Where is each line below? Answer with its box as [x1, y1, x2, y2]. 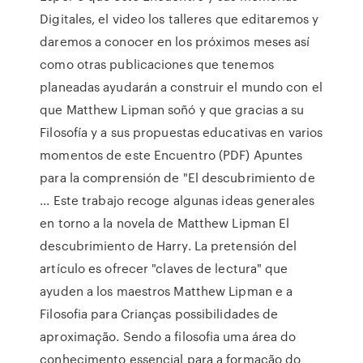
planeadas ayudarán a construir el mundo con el [40, 78, 322, 96]
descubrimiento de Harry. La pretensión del [40, 237, 297, 254]
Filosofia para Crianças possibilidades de [40, 305, 279, 322]
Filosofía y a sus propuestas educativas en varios [40, 123, 323, 141]
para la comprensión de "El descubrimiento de [40, 169, 315, 186]
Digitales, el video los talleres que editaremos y [40, 10, 319, 28]
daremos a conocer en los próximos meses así [40, 32, 310, 50]
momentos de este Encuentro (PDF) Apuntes [40, 146, 303, 164]
